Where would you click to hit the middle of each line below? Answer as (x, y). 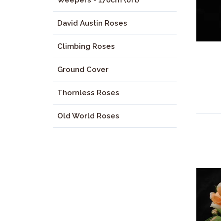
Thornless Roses (88, 93)
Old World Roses (88, 116)
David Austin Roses (92, 23)
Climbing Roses (86, 46)
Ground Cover (83, 70)
